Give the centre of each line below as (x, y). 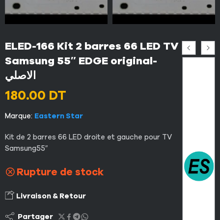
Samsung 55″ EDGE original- (81, 61)
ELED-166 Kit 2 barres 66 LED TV (92, 46)
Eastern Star (59, 116)
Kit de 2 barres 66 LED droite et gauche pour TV (88, 137)
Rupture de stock (60, 172)
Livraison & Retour (50, 196)
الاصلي (20, 75)
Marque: (19, 116)
